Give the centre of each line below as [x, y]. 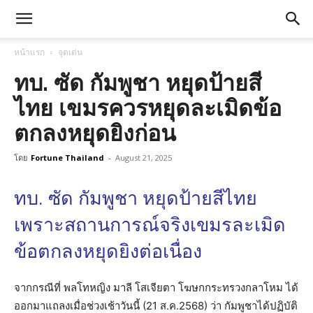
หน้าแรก [29, 52]
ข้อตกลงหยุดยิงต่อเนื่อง [108, 252]
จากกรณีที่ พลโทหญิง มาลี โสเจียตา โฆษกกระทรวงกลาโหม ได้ [156, 287]
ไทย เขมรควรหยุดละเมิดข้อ [148, 108]
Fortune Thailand [67, 158]
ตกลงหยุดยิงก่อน [95, 133]
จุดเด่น [70, 52]
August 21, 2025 [144, 158]
